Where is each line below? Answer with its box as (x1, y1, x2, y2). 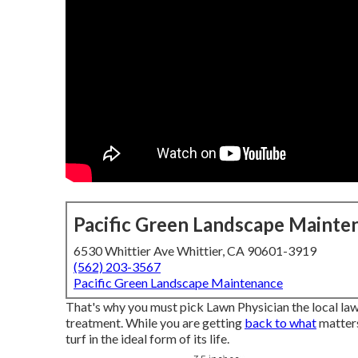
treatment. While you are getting (66, 315, 245, 330)
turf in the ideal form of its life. (66, 331, 229, 346)
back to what (245, 315, 316, 330)
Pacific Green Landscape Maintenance (74, 275, 283, 290)
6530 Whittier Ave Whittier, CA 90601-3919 (74, 243, 316, 258)
